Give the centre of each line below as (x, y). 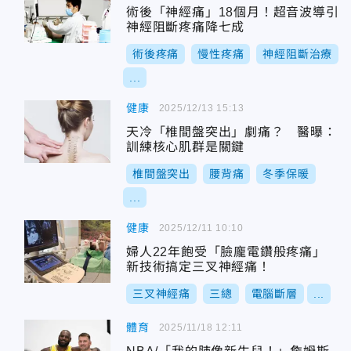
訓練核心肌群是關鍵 (186, 147)
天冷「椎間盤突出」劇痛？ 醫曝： (232, 132)
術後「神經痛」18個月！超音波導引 (233, 12)
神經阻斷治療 (298, 54)
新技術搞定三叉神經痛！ (199, 267)
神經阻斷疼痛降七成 (186, 27)
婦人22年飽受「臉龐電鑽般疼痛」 (233, 252)
